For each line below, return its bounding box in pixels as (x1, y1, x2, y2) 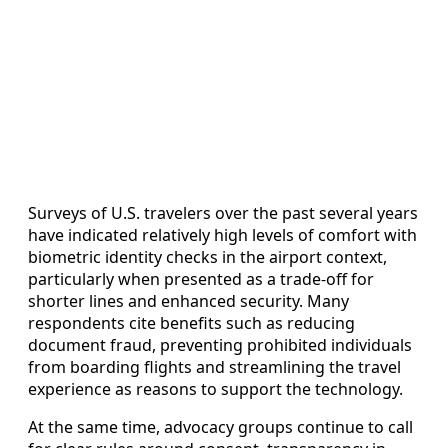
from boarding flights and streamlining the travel (28, 355, 401, 378)
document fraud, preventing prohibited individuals (28, 333, 412, 356)
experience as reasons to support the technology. (28, 377, 403, 400)
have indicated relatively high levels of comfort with (28, 223, 417, 246)
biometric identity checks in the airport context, (28, 245, 387, 268)
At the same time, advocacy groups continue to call (28, 415, 413, 438)
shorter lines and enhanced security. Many (28, 289, 349, 312)
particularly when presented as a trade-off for (28, 267, 374, 290)
